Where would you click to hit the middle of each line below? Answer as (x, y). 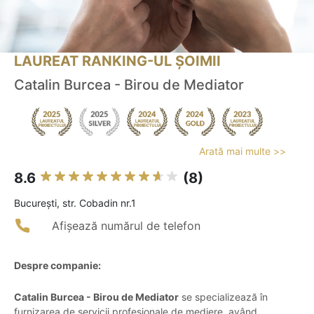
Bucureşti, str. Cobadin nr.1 (75, 203)
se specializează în (223, 297)
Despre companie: (57, 266)
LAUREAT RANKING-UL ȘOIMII (117, 61)
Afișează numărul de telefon (126, 226)
